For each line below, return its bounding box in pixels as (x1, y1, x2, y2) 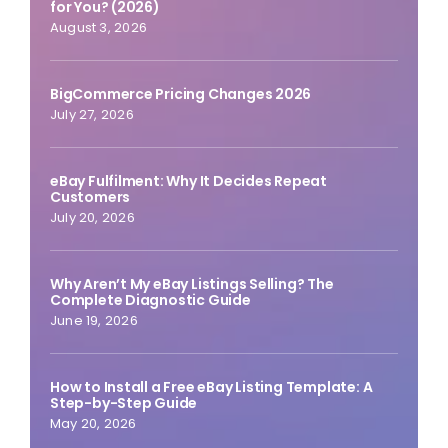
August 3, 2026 (49, 18, 147, 38)
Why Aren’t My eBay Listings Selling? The (49, 274, 334, 295)
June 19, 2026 (49, 311, 138, 331)
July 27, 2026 (49, 105, 134, 125)
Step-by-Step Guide (49, 393, 198, 414)
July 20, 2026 (49, 208, 135, 228)
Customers (49, 187, 131, 208)
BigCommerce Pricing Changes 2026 (49, 84, 312, 105)
